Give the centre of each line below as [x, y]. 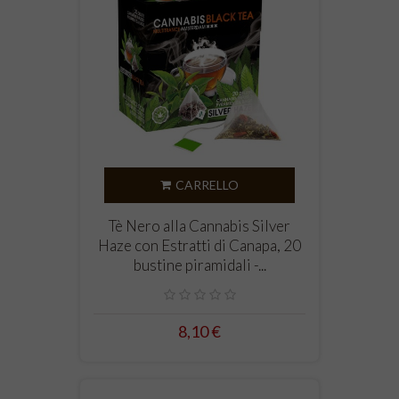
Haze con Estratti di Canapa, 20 [199, 246]
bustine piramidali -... [199, 265]
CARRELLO [207, 185]
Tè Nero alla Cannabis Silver [199, 226]
